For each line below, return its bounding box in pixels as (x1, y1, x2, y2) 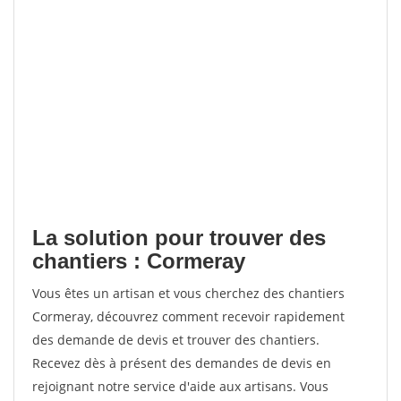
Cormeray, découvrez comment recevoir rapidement (32, 308, 345, 325)
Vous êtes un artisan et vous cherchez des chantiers (32, 285, 345, 302)
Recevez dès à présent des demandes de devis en (32, 354, 331, 371)
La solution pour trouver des (32, 226, 326, 250)
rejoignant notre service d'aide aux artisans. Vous (32, 378, 328, 395)
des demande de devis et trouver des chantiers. (32, 331, 320, 348)
